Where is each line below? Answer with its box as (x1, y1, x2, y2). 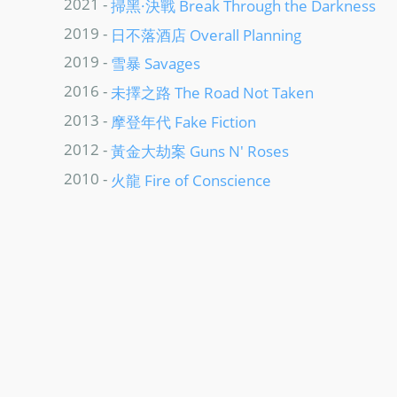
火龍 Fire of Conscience (111, 168, 271, 191)
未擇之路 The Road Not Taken (111, 82, 314, 104)
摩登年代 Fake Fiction (111, 111, 256, 133)
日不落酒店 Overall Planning (111, 23, 301, 45)
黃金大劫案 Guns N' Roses (111, 139, 289, 161)
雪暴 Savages (111, 52, 200, 74)
